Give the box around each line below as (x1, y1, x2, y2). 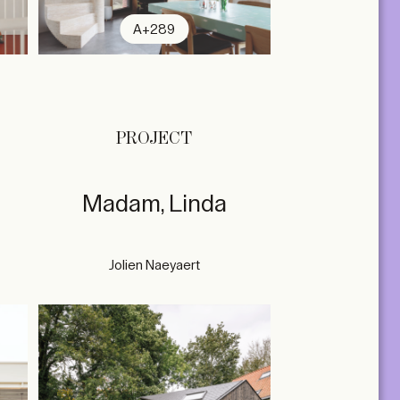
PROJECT (116, 129, 193, 148)
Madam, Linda (81, 191, 227, 216)
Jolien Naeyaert (108, 258, 200, 272)
